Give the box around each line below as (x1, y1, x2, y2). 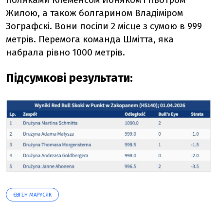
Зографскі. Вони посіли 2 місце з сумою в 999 (6, 20, 202, 32)
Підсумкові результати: (6, 71, 133, 85)
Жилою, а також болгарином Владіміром (6, 7, 183, 19)
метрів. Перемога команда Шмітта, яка (6, 34, 174, 45)
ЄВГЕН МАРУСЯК (13, 192, 52, 199)
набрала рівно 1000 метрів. (6, 47, 125, 58)
